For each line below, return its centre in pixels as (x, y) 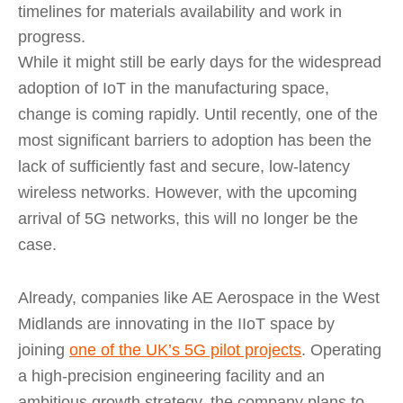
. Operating (341, 350)
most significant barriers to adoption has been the (195, 140)
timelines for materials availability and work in (180, 12)
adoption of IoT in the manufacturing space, (174, 88)
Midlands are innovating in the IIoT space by (176, 324)
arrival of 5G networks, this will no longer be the (188, 219)
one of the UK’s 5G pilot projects (185, 350)
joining (44, 350)
